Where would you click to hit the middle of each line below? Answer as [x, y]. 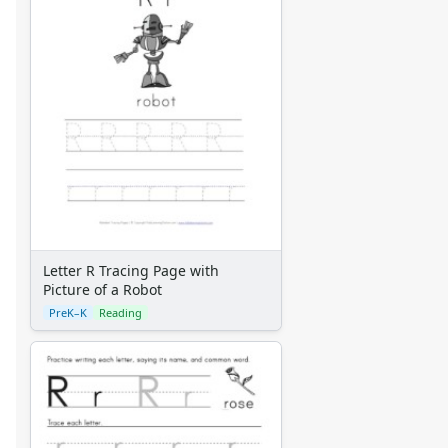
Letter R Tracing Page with [131, 270]
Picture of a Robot [102, 289]
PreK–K [68, 312]
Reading [120, 312]
